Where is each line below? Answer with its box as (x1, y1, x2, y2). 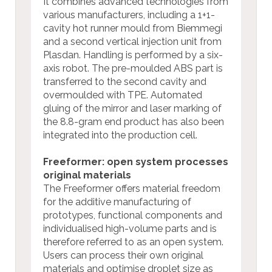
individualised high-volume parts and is (43, 222, 217, 234)
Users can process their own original (43, 249, 203, 261)
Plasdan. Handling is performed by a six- (43, 49, 223, 61)
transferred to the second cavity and (43, 75, 206, 87)
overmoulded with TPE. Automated (43, 89, 202, 101)
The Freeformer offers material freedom (43, 182, 220, 194)
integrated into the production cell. (43, 129, 197, 141)
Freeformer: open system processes (43, 155, 228, 168)
